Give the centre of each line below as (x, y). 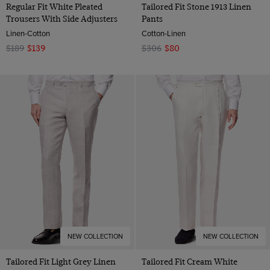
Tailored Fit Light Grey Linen (61, 261)
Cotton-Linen (163, 33)
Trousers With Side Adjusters (62, 19)
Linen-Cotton (28, 33)
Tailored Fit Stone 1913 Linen (196, 7)
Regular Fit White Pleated (54, 7)
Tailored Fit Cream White (189, 261)
